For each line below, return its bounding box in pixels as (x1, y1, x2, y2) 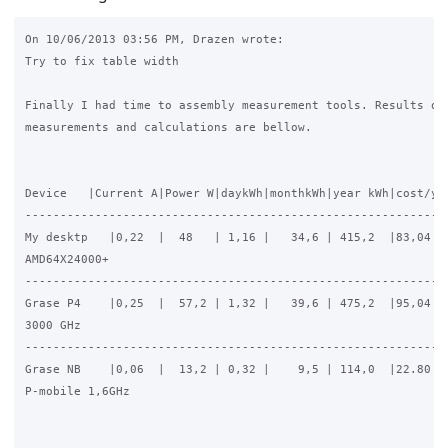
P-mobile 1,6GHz (24, 385, 130, 398)
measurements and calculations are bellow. (24, 121, 312, 134)
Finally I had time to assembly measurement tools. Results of (24, 99, 445, 112)
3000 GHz (24, 319, 81, 332)
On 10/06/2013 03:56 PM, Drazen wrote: (24, 33, 284, 46)
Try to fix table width (24, 55, 179, 68)
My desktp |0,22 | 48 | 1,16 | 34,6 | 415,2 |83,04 (24, 231, 431, 244)
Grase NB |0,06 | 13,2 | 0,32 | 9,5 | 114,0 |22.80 (24, 363, 431, 376)
